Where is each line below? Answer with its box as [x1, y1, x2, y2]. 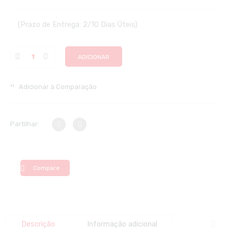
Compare [33, 164, 60, 172]
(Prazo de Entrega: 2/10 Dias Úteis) [18, 20, 137, 29]
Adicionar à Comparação [19, 82, 97, 91]
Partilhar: [10, 120, 39, 128]
